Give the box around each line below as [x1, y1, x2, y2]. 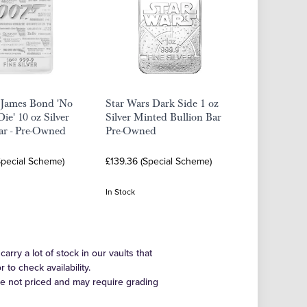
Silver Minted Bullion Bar [106, 110, 221, 124]
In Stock [106, 186, 135, 197]
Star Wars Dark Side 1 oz [106, 97, 219, 110]
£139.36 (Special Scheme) [106, 154, 212, 168]
